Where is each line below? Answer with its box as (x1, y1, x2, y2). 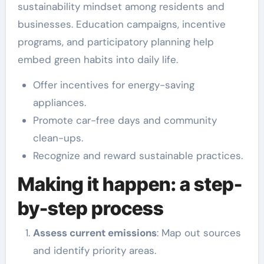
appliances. (32, 95, 86, 109)
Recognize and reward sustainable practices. (32, 148, 243, 162)
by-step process (17, 196, 164, 220)
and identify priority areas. (32, 244, 156, 258)
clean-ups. (32, 131, 83, 144)
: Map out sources (156, 226, 241, 240)
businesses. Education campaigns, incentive (17, 17, 226, 31)
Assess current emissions (32, 226, 157, 240)
